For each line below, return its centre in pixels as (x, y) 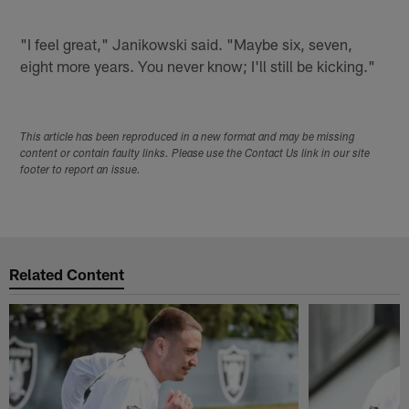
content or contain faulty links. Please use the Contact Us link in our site (195, 155)
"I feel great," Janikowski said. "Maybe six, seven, (187, 43)
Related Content (67, 273)
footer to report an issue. (81, 171)
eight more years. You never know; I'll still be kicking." (198, 65)
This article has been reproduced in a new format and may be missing (188, 138)
